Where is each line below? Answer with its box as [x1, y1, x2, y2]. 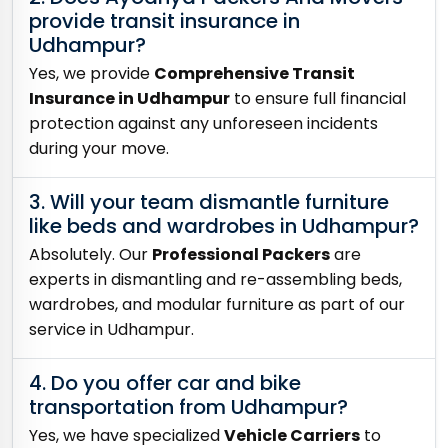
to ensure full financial [230, 86, 406, 110]
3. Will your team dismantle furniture [29, 187, 389, 216]
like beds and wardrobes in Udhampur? [29, 211, 419, 240]
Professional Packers [152, 242, 330, 266]
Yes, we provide [29, 61, 154, 85]
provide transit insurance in [29, 6, 300, 35]
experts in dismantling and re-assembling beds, [29, 267, 402, 291]
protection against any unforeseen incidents [29, 111, 378, 135]
